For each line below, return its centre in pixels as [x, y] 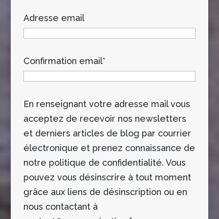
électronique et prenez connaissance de [109, 148]
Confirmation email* [64, 61]
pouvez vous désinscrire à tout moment [107, 177]
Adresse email [54, 18]
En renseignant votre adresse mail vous [107, 104]
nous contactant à [60, 206]
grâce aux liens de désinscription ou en [105, 192]
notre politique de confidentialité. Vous [104, 162]
